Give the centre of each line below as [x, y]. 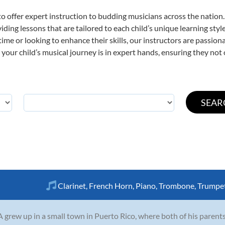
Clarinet [72, 185]
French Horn [111, 185]
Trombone [177, 185]
